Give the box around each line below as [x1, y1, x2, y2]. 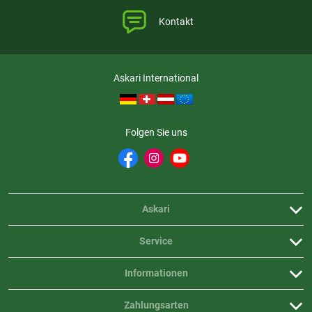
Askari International [114, 72, 198, 84]
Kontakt [159, 16, 194, 27]
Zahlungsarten [123, 299, 189, 311]
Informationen [124, 267, 188, 279]
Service [139, 235, 173, 247]
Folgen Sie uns [125, 127, 187, 138]
